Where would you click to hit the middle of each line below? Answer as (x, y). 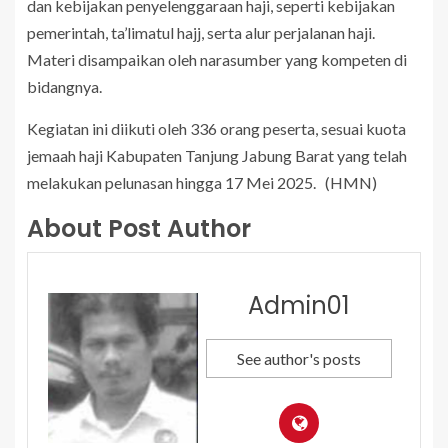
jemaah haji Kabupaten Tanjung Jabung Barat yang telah (217, 156)
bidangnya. (64, 87)
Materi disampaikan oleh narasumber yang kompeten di (217, 60)
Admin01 (299, 306)
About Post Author (139, 229)
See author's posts (299, 359)
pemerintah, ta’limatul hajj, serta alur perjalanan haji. (201, 33)
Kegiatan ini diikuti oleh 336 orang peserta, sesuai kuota (216, 129)
